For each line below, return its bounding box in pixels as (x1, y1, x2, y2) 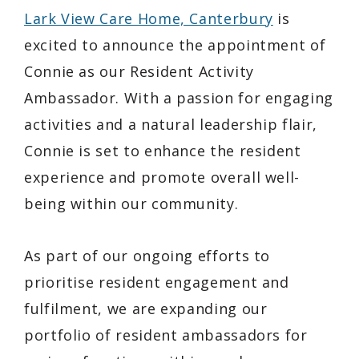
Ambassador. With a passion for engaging (24, 87, 333, 107)
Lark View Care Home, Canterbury (24, 8, 273, 28)
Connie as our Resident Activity (24, 61, 254, 81)
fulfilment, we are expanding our (24, 298, 268, 318)
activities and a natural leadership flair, (24, 114, 317, 134)
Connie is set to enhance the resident (24, 140, 301, 160)
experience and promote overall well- (24, 167, 301, 187)
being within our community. (24, 193, 239, 213)
